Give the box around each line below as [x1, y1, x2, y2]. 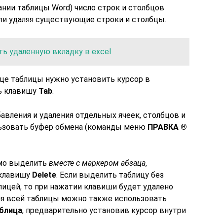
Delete [32, 170, 56, 180]
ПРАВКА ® [147, 122, 187, 132]
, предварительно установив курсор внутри [22, 206, 186, 215]
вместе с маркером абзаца [49, 158, 146, 168]
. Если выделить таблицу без [56, 170, 164, 180]
